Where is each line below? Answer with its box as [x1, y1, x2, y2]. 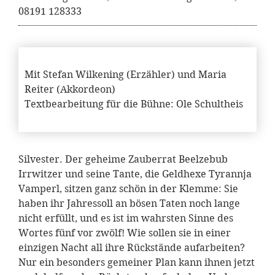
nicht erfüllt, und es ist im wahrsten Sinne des [18, 212, 233, 225]
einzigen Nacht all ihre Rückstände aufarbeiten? [18, 242, 245, 254]
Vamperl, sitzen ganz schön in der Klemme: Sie [18, 183, 238, 195]
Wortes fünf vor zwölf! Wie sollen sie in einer [18, 227, 231, 239]
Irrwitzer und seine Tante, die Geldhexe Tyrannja [18, 168, 252, 180]
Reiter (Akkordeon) [25, 83, 115, 96]
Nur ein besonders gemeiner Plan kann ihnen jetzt [18, 257, 255, 269]
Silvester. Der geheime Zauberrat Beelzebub [18, 153, 228, 166]
